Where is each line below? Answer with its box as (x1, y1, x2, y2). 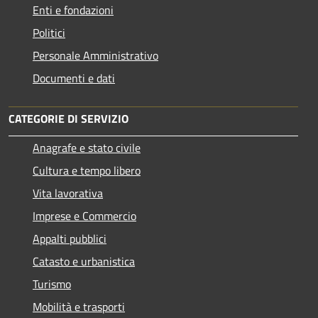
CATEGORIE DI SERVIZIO (9, 109, 128, 127)
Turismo (33, 275, 71, 292)
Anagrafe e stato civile (33, 138, 141, 156)
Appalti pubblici (33, 229, 106, 247)
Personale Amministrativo (33, 46, 158, 64)
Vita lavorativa (33, 184, 103, 202)
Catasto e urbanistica (33, 252, 135, 270)
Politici (33, 23, 65, 41)
